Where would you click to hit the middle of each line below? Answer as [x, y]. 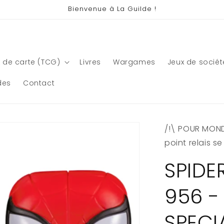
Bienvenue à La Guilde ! [112, 9]
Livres [90, 62]
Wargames [134, 62]
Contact [39, 83]
